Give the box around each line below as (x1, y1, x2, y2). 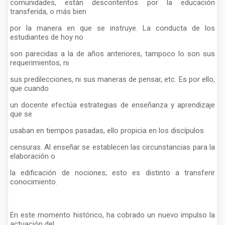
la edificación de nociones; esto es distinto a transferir (10, 168, 215, 177)
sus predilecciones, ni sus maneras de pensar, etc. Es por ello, (10, 74, 215, 84)
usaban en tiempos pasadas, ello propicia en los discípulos (10, 126, 204, 135)
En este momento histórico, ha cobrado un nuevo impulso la (10, 210, 215, 219)
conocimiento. (10, 177, 57, 186)
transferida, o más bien (10, 7, 86, 16)
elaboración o (10, 151, 55, 161)
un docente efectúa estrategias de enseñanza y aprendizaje (10, 100, 215, 109)
